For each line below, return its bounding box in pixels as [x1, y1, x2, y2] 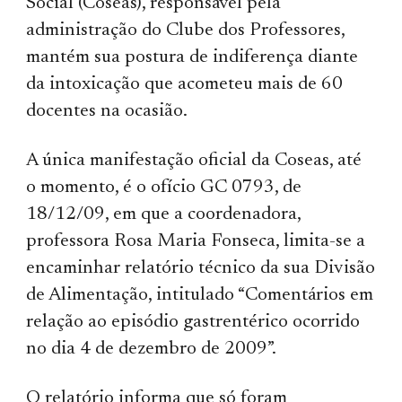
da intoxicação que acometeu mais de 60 [26, 74, 344, 94]
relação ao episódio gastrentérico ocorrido [26, 312, 361, 332]
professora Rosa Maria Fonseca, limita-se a [26, 232, 366, 251]
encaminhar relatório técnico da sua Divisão [26, 258, 376, 278]
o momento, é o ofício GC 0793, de [26, 178, 302, 197]
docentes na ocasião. [26, 101, 188, 121]
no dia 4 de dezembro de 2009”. [26, 339, 277, 359]
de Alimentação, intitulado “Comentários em [26, 285, 374, 305]
